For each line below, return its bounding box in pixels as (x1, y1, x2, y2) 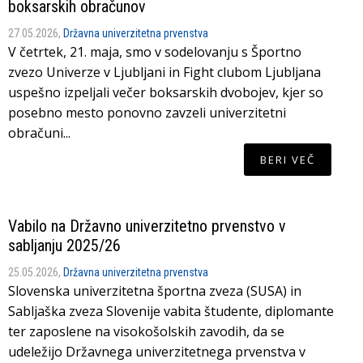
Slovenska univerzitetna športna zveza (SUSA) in (8, 281, 301, 300)
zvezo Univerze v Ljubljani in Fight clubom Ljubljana (8, 62, 321, 81)
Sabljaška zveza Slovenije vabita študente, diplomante (8, 301, 334, 320)
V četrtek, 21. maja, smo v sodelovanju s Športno (8, 42, 301, 61)
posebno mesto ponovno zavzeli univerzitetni (8, 103, 286, 122)
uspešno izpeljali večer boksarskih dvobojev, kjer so (8, 83, 323, 101)
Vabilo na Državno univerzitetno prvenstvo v (8, 216, 286, 236)
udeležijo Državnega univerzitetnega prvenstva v (8, 342, 305, 361)
